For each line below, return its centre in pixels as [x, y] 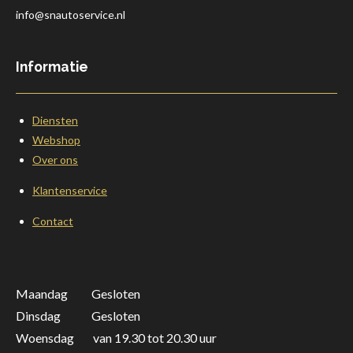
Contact [53, 221]
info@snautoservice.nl [71, 15]
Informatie [52, 67]
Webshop [56, 140]
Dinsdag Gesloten [78, 316]
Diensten [55, 120]
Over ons [55, 160]
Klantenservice [70, 190]
